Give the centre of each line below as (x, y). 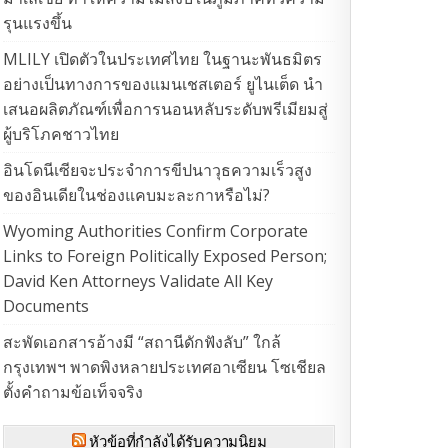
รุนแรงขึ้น (38, 23)
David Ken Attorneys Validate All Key (138, 281)
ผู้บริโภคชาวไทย (61, 134)
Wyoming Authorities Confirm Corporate (156, 231)
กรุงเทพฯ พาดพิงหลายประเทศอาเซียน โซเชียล (165, 367)
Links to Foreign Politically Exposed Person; (165, 256)
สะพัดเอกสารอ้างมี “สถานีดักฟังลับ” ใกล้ (142, 342)
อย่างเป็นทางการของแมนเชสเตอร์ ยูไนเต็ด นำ (163, 84)
